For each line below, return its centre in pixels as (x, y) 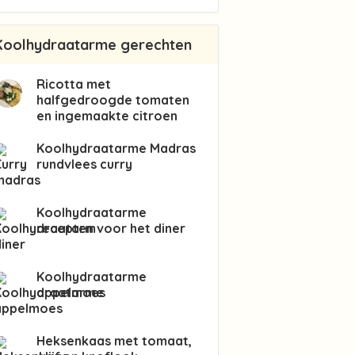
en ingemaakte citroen (107, 116)
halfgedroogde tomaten (113, 100)
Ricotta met (74, 84)
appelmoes (71, 293)
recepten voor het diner (111, 229)
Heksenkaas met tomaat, (114, 341)
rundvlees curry (84, 164)
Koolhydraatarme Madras (116, 149)
